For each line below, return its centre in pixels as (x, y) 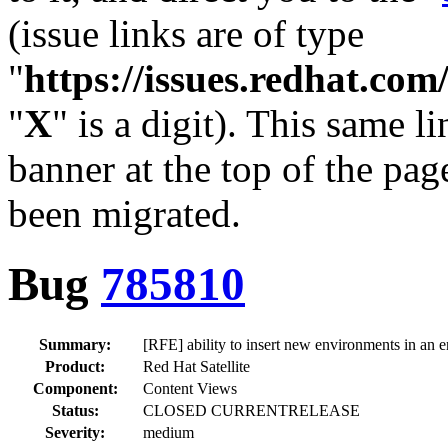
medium (168, 432)
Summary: (75, 344)
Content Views (190, 388)
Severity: (75, 432)
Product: (75, 366)
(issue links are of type (186, 33)
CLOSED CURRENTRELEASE (251, 410)
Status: (75, 410)
